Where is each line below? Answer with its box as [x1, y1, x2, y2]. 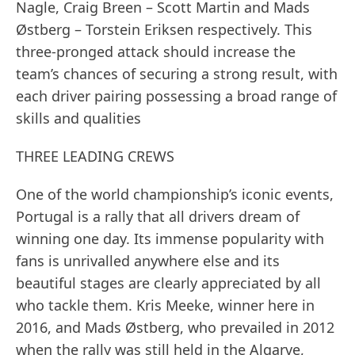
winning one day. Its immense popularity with [16, 229, 324, 249]
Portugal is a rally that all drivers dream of [16, 207, 300, 227]
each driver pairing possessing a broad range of [16, 86, 337, 106]
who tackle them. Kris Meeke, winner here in [16, 296, 315, 315]
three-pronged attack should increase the [16, 42, 296, 62]
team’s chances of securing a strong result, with [16, 64, 338, 84]
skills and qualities [16, 109, 141, 128]
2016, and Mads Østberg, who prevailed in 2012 [16, 318, 334, 338]
